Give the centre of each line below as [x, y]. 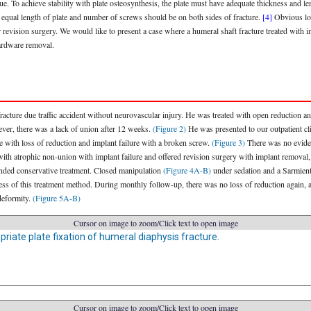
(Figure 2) [169, 128]
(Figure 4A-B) [187, 170]
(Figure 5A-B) [57, 198]
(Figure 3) [228, 142]
